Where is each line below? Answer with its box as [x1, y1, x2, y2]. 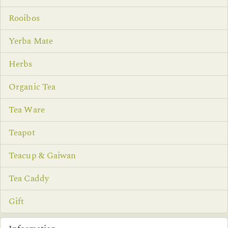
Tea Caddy [9, 172, 49, 185]
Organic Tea [9, 80, 56, 94]
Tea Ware [9, 103, 45, 117]
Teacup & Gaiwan [9, 149, 76, 162]
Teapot [9, 126, 35, 139]
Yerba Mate [9, 34, 53, 48]
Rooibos [9, 11, 40, 25]
